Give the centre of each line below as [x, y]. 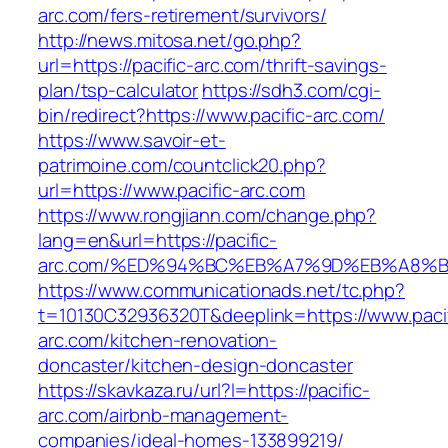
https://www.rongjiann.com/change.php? [207, 215]
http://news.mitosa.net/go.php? [169, 40]
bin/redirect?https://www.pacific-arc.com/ [211, 115]
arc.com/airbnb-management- [163, 415]
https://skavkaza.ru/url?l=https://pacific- [204, 390]
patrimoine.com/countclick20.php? [182, 165]
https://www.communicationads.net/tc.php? [221, 290]
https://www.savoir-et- [132, 140]
